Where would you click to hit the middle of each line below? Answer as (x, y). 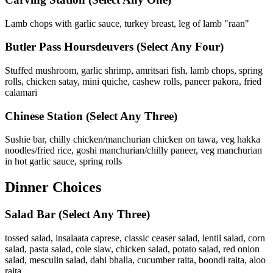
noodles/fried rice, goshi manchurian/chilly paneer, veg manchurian (133, 151)
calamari (21, 92)
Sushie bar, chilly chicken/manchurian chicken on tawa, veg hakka (133, 140)
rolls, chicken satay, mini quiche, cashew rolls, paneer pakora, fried (133, 81)
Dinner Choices (53, 187)
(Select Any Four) (180, 47)
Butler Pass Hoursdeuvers (71, 47)
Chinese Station (45, 116)
